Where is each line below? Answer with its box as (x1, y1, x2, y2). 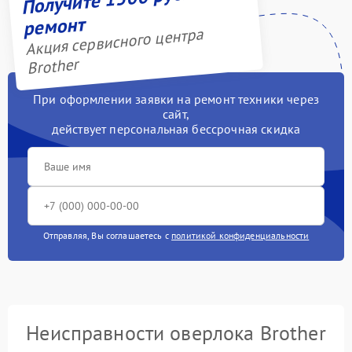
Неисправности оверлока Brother (26, 319, 326, 346)
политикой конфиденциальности (171, 229, 310, 241)
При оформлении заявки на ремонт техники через (32, 90, 320, 107)
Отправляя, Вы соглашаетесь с (42, 229, 172, 241)
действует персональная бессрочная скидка (51, 120, 301, 137)
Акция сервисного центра (24, 24, 204, 60)
